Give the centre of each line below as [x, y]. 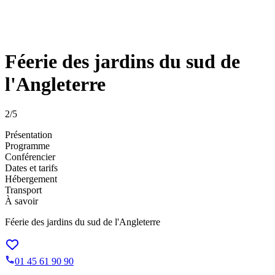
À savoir [21, 201]
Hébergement [31, 179]
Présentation [29, 135]
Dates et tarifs [31, 168]
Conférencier [30, 157]
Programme [27, 146]
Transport [23, 190]
